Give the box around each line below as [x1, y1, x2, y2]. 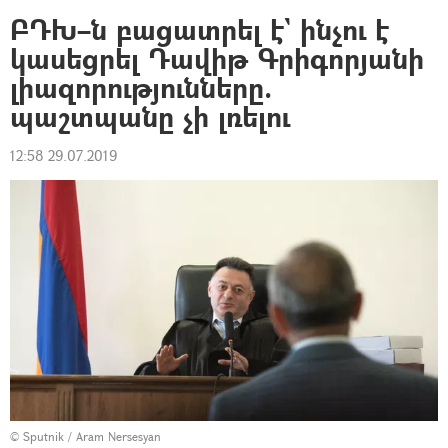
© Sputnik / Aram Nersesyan [10, 428, 161, 446]
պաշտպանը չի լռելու [10, 97, 290, 136]
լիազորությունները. [10, 68, 272, 107]
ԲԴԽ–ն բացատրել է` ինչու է [10, 10, 389, 49]
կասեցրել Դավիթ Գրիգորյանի [10, 39, 424, 78]
